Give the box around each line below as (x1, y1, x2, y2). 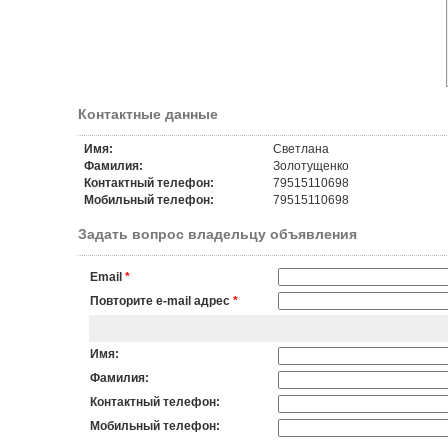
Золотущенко (272, 159, 349, 173)
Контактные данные (77, 106, 218, 122)
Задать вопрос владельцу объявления (77, 226, 357, 242)
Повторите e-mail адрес (89, 294, 230, 308)
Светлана (272, 142, 329, 156)
